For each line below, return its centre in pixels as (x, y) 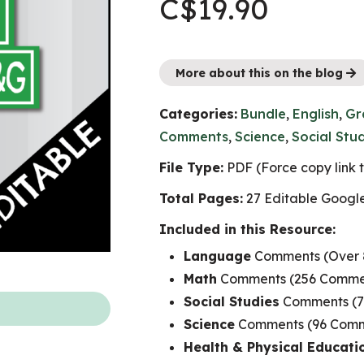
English (316, 114)
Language (217, 256)
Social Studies (232, 301)
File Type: (191, 167)
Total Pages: (201, 198)
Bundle (263, 114)
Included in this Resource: (247, 229)
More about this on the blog (261, 73)
